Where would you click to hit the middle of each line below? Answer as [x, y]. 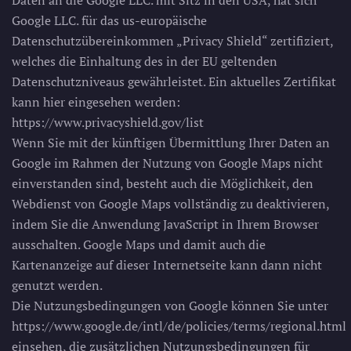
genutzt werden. [57, 285]
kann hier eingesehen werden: [96, 102]
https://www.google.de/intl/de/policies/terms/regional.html [179, 326]
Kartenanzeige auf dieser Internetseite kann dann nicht [167, 265]
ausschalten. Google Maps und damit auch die [139, 244]
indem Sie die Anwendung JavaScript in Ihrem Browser [165, 224]
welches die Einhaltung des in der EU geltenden [145, 61]
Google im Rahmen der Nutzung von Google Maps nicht [167, 163]
